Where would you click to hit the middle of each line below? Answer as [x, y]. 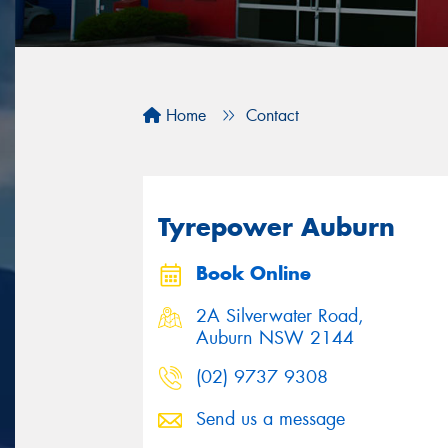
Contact [272, 115]
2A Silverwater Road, [280, 315]
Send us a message [270, 418]
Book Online [253, 273]
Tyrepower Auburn [276, 227]
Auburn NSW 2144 [275, 337]
